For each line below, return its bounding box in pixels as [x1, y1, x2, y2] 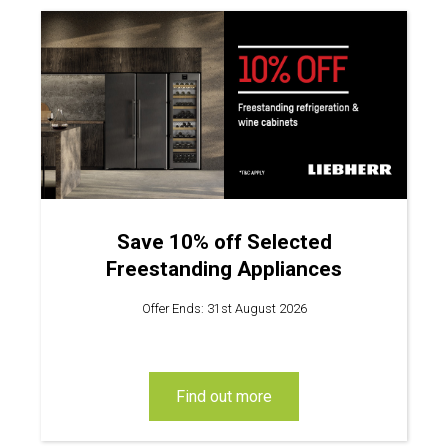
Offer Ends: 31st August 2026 [141, 300, 307, 316]
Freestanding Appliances [106, 256, 342, 281]
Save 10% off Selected [116, 229, 332, 254]
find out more [185, 387, 272, 406]
